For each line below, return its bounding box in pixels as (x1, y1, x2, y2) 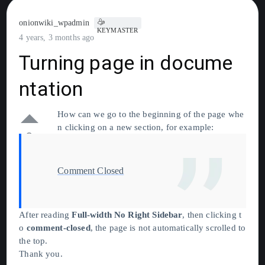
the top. (19, 235, 48, 245)
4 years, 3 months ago (19, 33, 95, 42)
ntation (19, 76, 83, 101)
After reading (19, 209, 72, 219)
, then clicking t (182, 209, 241, 219)
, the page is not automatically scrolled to (90, 222, 246, 232)
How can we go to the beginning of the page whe (57, 109, 244, 119)
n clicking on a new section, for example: (57, 122, 214, 132)
